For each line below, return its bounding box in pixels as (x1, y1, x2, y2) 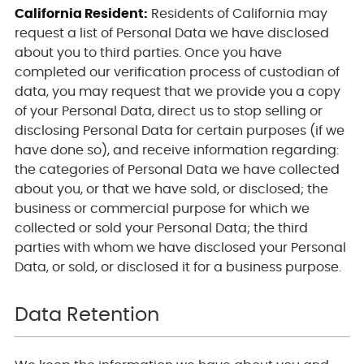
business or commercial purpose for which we (14, 202, 310, 216)
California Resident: (14, 7, 148, 21)
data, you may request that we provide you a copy (14, 85, 340, 99)
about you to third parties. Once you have (14, 46, 282, 60)
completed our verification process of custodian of (14, 66, 340, 80)
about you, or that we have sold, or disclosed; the (14, 183, 328, 197)
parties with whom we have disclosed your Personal (14, 241, 346, 255)
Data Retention (14, 305, 159, 326)
